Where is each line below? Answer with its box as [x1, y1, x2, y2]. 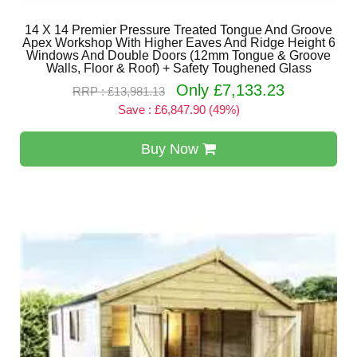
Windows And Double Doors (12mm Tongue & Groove [26, 49, 331, 62]
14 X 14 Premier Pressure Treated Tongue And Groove [25, 23, 332, 37]
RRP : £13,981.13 [73, 84, 165, 98]
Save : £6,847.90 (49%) [117, 103, 240, 116]
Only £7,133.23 [176, 81, 284, 99]
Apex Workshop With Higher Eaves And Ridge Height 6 [22, 36, 335, 49]
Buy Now [141, 141, 202, 157]
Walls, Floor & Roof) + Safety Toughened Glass [45, 61, 312, 75]
